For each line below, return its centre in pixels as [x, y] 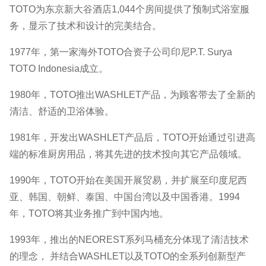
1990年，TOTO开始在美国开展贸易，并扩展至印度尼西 [128, 180]
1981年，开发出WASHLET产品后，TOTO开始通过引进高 [132, 137]
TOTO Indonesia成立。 [59, 68]
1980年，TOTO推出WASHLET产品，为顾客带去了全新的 [132, 94]
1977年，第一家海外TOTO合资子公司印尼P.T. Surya [121, 52]
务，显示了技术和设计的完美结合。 [85, 26]
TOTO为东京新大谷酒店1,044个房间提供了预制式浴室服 [129, 9]
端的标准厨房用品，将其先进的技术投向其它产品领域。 [128, 154]
